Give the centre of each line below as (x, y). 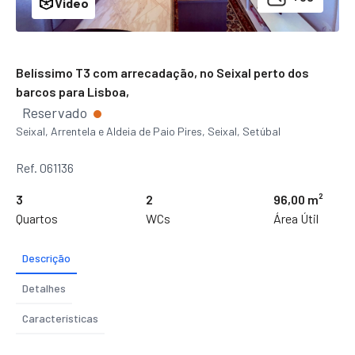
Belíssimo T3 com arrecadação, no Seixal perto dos (162, 72)
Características (60, 318)
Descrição (46, 258)
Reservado (56, 112)
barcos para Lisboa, (73, 91)
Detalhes (44, 288)
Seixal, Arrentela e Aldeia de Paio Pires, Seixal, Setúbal (148, 131)
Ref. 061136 (45, 167)
